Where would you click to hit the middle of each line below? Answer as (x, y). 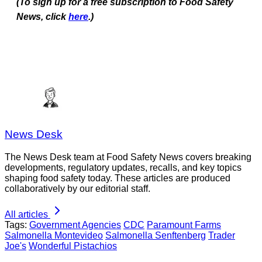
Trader (222, 236)
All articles (26, 215)
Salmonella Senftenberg (156, 236)
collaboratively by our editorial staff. (77, 189)
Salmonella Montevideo (54, 236)
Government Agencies (75, 225)
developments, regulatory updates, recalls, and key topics (123, 168)
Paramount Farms (184, 225)
